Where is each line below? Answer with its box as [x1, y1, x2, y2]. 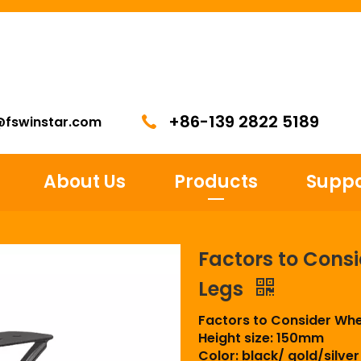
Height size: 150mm [197, 329, 324, 347]
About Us [44, 169, 127, 194]
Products [174, 169, 259, 194]
